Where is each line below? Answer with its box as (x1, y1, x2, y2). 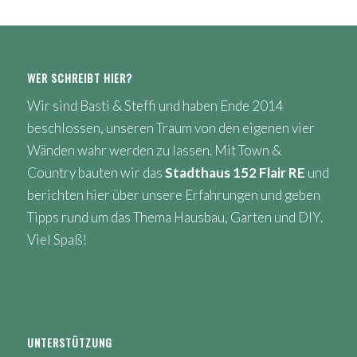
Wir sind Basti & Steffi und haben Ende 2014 (26, 97, 284, 115)
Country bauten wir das (26, 164, 165, 182)
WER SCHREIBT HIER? (26, 69, 132, 86)
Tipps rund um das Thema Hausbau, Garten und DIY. (26, 209, 323, 226)
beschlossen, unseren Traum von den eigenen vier (26, 120, 315, 137)
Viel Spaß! (26, 231, 87, 249)
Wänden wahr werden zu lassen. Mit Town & (26, 142, 281, 159)
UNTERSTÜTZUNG (26, 333, 112, 351)
